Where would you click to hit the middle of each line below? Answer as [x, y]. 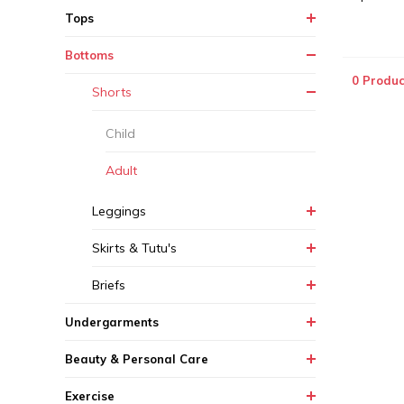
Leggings [119, 211]
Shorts [112, 92]
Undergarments [112, 322]
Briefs [109, 285]
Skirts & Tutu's [134, 248]
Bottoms [89, 55]
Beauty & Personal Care [137, 359]
